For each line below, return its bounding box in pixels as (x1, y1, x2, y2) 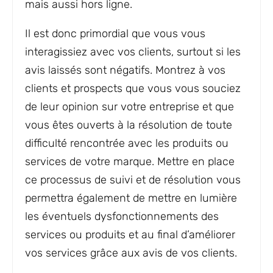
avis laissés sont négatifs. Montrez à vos (25, 63, 225, 77)
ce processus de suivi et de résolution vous (25, 173, 241, 186)
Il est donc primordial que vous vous (25, 27, 205, 40)
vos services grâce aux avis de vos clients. (25, 246, 237, 260)
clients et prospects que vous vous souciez (25, 82, 241, 95)
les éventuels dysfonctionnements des (25, 210, 219, 223)
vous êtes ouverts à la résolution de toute (25, 118, 232, 132)
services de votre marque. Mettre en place (25, 155, 235, 168)
